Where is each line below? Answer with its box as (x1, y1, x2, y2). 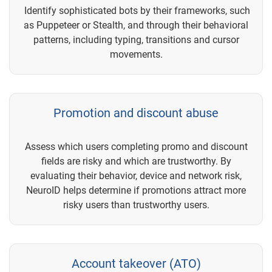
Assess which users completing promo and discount (24, 140, 248, 152)
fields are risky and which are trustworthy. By (41, 155, 231, 167)
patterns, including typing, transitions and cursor (33, 33, 239, 46)
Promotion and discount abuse (53, 105, 219, 120)
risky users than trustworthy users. (63, 199, 209, 211)
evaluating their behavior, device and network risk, (30, 169, 242, 182)
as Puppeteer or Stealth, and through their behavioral (24, 19, 248, 31)
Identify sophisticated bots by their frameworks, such (22, 4, 250, 16)
